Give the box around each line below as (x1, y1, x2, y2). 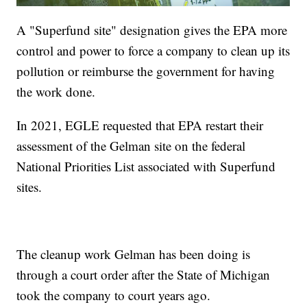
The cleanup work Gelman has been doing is (16, 245, 251, 262)
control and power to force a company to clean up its (16, 41, 291, 59)
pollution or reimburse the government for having (16, 62, 275, 79)
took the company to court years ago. (16, 286, 211, 304)
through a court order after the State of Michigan (16, 265, 271, 283)
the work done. (16, 82, 96, 100)
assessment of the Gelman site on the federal (16, 136, 246, 154)
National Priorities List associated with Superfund (16, 157, 276, 175)
